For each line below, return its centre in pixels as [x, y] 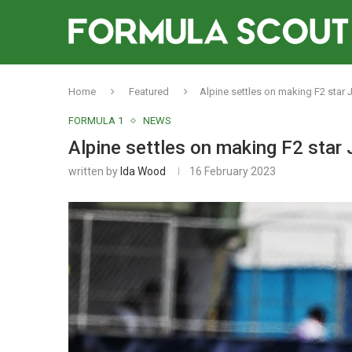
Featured [149, 92]
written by [94, 171]
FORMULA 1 [96, 121]
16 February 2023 [233, 171]
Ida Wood [143, 171]
